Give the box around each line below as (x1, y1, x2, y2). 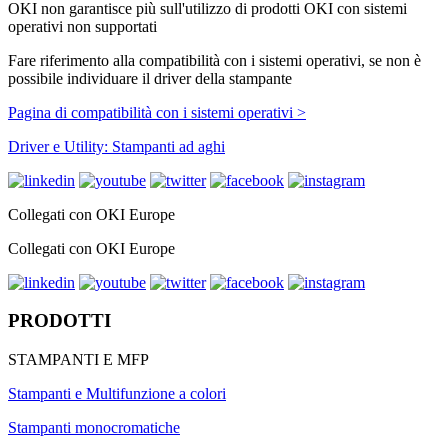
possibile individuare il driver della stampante (8, 69, 292, 87)
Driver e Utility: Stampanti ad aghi (8, 137, 225, 155)
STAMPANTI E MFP (8, 351, 149, 368)
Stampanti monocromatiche (8, 419, 180, 436)
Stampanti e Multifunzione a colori (8, 385, 226, 402)
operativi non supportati (8, 17, 157, 35)
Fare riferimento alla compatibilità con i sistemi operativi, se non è (8, 51, 421, 69)
